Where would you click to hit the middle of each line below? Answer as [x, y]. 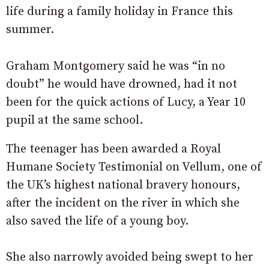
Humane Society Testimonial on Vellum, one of [134, 167]
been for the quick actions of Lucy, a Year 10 [126, 102]
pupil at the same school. [74, 120]
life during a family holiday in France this [119, 11]
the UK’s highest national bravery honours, [123, 185]
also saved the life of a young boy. [97, 221]
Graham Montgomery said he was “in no [116, 66]
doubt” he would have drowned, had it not [122, 84]
